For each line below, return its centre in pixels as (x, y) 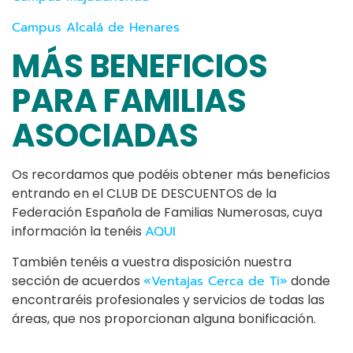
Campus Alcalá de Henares (96, 27)
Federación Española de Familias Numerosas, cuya (167, 212)
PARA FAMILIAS (129, 100)
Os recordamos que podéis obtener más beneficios (171, 174)
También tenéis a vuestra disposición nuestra (152, 262)
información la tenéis (78, 231)
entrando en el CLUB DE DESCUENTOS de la (144, 193)
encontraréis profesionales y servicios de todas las (168, 299)
